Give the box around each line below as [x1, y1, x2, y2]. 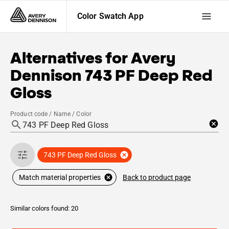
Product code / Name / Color [10, 110, 92, 118]
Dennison [10, 65, 82, 85]
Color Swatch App [77, 11, 144, 21]
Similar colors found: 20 [10, 204, 78, 212]
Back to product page [123, 173, 191, 181]
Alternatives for [10, 48, 131, 68]
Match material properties [19, 173, 101, 181]
